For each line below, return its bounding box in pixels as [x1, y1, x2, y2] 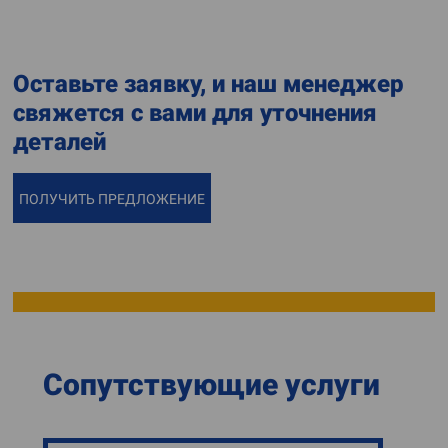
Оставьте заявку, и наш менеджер [13, 70, 404, 98]
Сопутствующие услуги [43, 367, 380, 402]
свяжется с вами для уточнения [13, 99, 377, 127]
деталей [13, 128, 106, 156]
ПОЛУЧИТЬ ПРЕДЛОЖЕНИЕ [19, 191, 205, 207]
